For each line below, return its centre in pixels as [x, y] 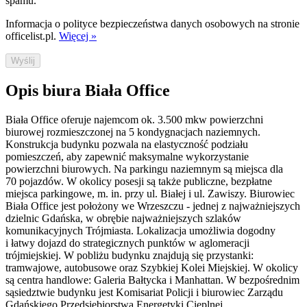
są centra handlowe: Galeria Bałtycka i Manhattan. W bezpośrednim [152, 280]
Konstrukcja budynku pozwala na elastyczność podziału [127, 144]
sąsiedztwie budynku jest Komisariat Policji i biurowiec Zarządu [144, 292]
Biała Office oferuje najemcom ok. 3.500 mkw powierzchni [134, 119]
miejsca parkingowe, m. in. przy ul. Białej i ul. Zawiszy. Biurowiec [150, 193]
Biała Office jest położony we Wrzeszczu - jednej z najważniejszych [153, 206]
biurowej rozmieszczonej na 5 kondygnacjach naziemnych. [133, 132]
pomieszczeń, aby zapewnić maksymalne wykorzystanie [127, 156]
